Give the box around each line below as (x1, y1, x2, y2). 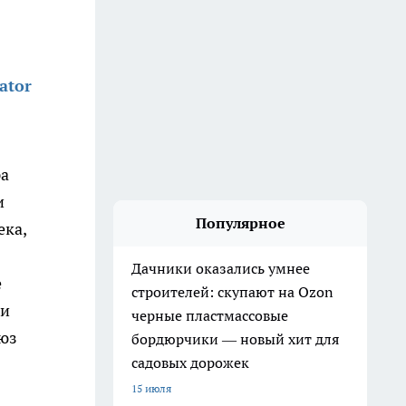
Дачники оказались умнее (131, 259, 310, 277)
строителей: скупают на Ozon (131, 283, 333, 301)
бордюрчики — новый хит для (131, 330, 339, 348)
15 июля (131, 382, 171, 395)
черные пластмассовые (131, 306, 288, 324)
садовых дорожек (131, 353, 249, 372)
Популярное (195, 214, 285, 232)
